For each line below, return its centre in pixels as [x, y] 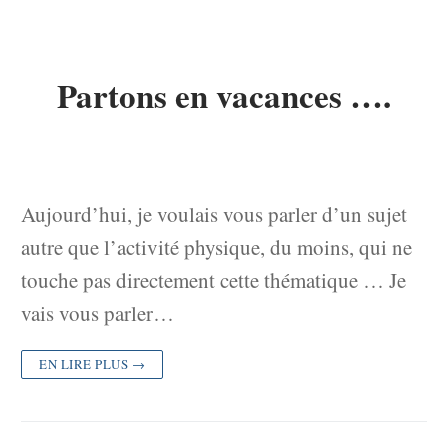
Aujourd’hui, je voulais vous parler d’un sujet [214, 213]
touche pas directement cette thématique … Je [213, 279]
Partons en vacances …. [224, 95]
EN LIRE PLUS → [92, 363]
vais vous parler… [97, 312]
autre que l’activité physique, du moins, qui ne [216, 246]
